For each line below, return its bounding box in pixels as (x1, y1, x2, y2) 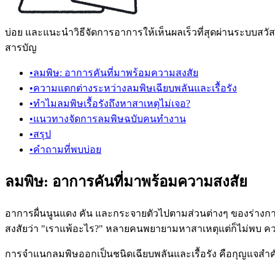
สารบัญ (5, 42, 37, 53)
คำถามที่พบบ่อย (33, 144, 101, 155)
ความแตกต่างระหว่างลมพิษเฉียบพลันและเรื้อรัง (33, 83, 237, 94)
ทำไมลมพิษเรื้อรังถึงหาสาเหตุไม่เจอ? (33, 98, 190, 109)
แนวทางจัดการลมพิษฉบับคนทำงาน (33, 114, 186, 125)
